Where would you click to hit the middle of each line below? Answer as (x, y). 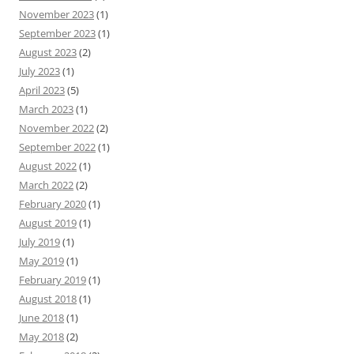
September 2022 (57, 147)
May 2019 (41, 261)
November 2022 (56, 128)
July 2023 (40, 71)
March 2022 (46, 185)
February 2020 (53, 204)
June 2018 (41, 318)
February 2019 (53, 280)
